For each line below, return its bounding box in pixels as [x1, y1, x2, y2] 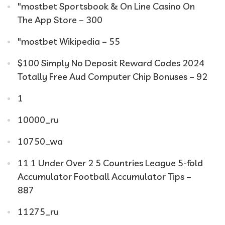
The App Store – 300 [18, 14, 102, 26]
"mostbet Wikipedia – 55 [18, 36, 120, 47]
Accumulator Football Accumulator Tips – [18, 171, 191, 182]
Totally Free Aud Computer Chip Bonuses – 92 [18, 71, 207, 82]
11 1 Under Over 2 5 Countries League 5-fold [18, 157, 203, 169]
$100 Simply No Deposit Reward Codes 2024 [18, 57, 204, 69]
